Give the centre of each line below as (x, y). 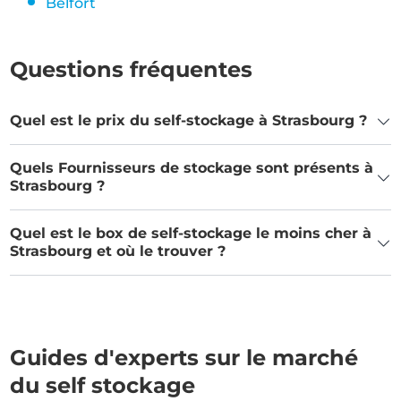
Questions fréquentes (132, 69)
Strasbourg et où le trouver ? (118, 251)
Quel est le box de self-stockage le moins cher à (191, 233)
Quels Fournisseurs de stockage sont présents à (192, 168)
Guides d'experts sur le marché (184, 358)
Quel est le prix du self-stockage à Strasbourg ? (189, 120)
